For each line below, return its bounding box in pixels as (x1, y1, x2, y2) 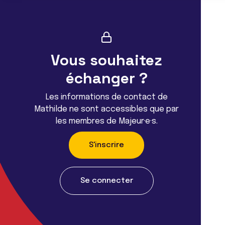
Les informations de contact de (45, 92, 168, 101)
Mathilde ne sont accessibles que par (34, 104, 179, 114)
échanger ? (65, 68, 148, 88)
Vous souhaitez (51, 50, 162, 70)
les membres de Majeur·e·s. (55, 117, 158, 126)
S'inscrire (89, 141, 124, 149)
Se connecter (80, 176, 133, 185)
